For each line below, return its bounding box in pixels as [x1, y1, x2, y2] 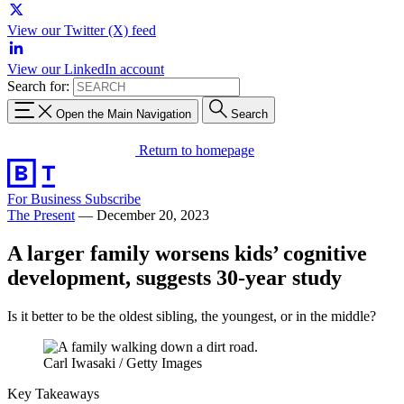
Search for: [7, 78, 69, 94]
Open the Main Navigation [56, 106, 191, 121]
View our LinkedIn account [7, 61, 164, 77]
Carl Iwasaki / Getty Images [43, 354, 202, 371]
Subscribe [85, 190, 141, 207]
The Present [7, 207, 75, 223]
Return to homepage [139, 142, 254, 158]
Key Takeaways [7, 385, 99, 401]
